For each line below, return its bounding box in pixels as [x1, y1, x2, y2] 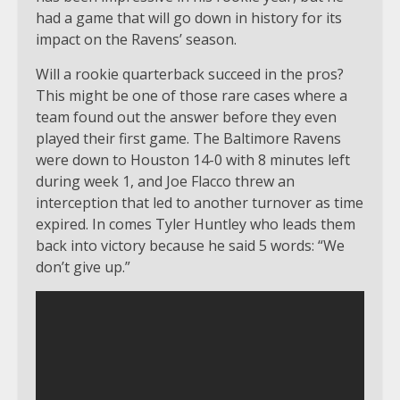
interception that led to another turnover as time [36, 192, 363, 212]
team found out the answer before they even [36, 106, 337, 127]
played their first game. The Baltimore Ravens [36, 128, 341, 148]
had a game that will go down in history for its [36, 7, 342, 28]
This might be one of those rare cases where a [36, 85, 347, 105]
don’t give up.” [36, 256, 130, 277]
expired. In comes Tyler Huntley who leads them [36, 213, 355, 234]
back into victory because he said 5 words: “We [36, 235, 345, 255]
